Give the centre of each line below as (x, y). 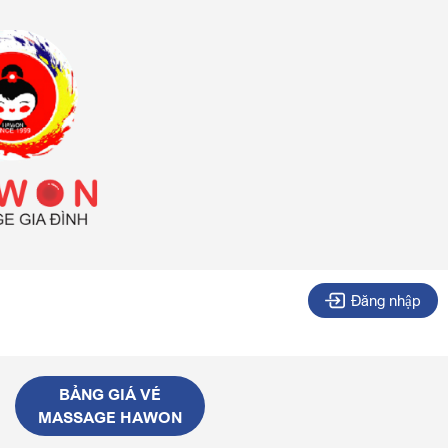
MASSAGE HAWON (109, 416)
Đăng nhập (386, 299)
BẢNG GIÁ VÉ (109, 393)
